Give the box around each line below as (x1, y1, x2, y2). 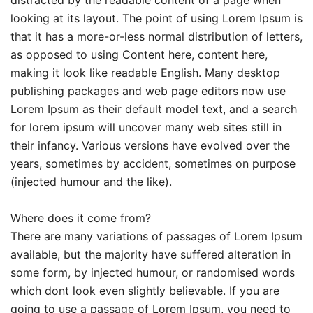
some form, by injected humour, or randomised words (10, 265, 295, 279)
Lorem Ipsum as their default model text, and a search (10, 101, 297, 116)
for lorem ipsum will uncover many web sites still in (10, 119, 282, 134)
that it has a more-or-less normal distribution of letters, (10, 29, 303, 43)
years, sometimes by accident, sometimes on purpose (10, 156, 296, 170)
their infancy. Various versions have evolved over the (10, 138, 290, 152)
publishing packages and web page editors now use (10, 83, 286, 98)
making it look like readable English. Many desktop (10, 65, 280, 80)
